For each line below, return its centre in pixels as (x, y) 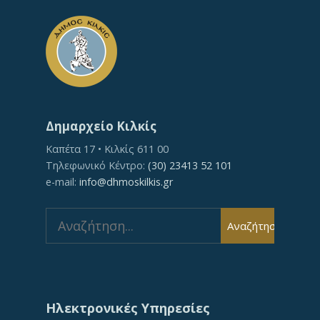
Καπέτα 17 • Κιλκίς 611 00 (107, 149)
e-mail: (62, 182)
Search (61, 215)
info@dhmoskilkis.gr (126, 182)
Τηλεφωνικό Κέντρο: (97, 165)
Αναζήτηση (254, 225)
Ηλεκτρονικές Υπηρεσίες (128, 308)
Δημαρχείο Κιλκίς (101, 126)
